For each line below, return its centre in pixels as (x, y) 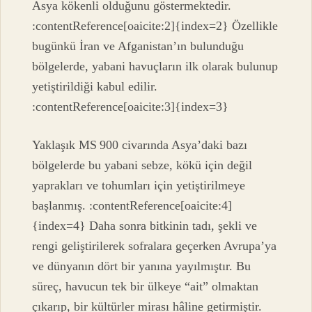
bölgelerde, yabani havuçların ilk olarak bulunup (155, 66)
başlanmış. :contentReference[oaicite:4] (132, 206)
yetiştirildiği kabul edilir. (95, 86)
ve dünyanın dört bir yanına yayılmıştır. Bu (142, 266)
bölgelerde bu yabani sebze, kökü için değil (142, 165)
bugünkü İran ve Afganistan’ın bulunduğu (138, 46)
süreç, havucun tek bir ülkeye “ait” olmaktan (146, 287)
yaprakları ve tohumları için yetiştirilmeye (139, 186)
